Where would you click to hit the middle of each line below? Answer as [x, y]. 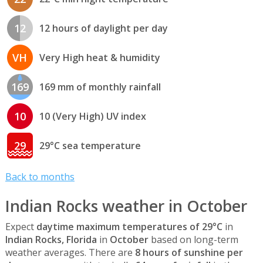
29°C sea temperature [90, 145]
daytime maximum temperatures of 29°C [129, 227]
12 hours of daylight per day [103, 28]
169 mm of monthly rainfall [100, 87]
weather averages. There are [70, 253]
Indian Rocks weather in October [126, 206]
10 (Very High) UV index [92, 116]
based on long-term [193, 240]
